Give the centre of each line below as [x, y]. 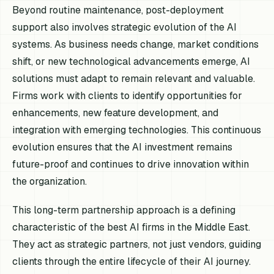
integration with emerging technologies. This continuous [137, 130]
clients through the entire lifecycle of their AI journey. [132, 261]
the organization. [50, 181]
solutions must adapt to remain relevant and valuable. [134, 78]
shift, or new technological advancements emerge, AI [131, 61]
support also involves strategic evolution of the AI [125, 27]
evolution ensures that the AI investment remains [123, 147]
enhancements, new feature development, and [116, 113]
